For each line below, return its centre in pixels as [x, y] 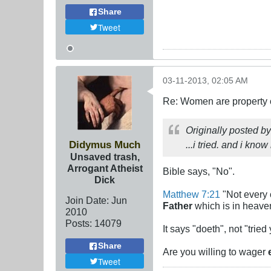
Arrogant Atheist [105, 168]
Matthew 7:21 [191, 194]
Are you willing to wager [215, 252]
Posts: [79, 224]
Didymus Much [105, 145]
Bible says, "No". [199, 171]
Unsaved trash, [105, 157]
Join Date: [87, 201]
